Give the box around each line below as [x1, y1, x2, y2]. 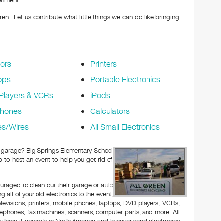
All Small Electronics [90, 121, 160, 133]
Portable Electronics [90, 74, 160, 85]
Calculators [90, 106, 130, 117]
